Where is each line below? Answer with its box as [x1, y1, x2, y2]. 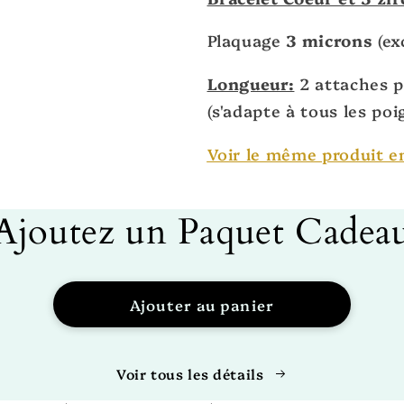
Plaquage [207, 29, 281, 51]
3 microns [286, 29, 373, 51]
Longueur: [207, 71, 295, 94]
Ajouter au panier [130, 293, 274, 315]
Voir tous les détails [115, 363, 264, 383]
